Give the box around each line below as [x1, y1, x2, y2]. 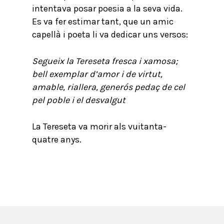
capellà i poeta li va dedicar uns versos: [32, 29, 188, 40]
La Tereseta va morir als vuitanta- [32, 121, 166, 132]
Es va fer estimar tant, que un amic [32, 16, 173, 27]
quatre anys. [32, 134, 81, 145]
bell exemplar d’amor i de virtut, [32, 68, 162, 79]
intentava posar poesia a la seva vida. [32, 3, 182, 14]
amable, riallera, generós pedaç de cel [32, 81, 185, 92]
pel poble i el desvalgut [32, 94, 125, 105]
